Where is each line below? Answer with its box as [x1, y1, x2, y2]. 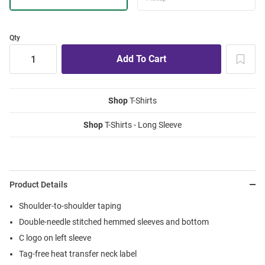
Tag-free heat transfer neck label [19, 249, 137, 259]
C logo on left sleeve [19, 233, 91, 243]
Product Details [9, 180, 67, 190]
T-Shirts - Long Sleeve [103, 120, 182, 130]
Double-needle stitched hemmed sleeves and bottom [19, 217, 209, 227]
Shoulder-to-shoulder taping [19, 201, 121, 211]
